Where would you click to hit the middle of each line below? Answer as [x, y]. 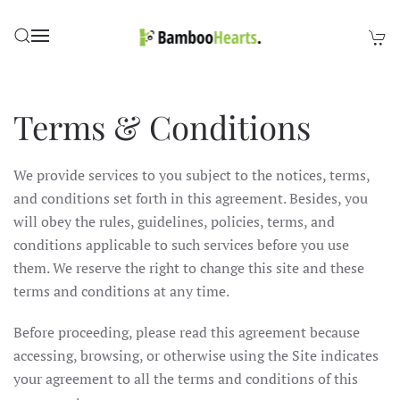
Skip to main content [99, 42]
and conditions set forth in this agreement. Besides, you [191, 198]
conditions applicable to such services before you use [181, 245]
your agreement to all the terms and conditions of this [186, 379]
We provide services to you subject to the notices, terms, [192, 175]
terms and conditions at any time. [121, 291]
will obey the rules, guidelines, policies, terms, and [174, 221]
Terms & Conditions [162, 126]
